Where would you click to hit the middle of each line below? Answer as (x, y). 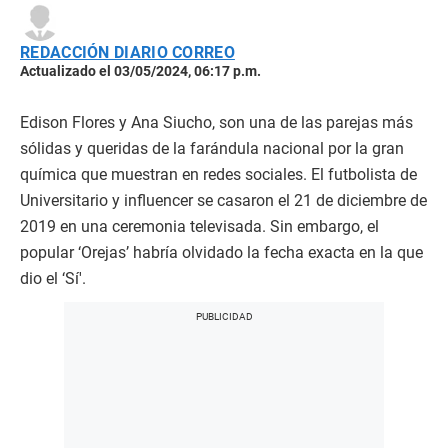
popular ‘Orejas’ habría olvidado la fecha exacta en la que (221, 253)
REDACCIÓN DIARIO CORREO (127, 53)
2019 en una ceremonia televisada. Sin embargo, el (199, 227)
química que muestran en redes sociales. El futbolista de (218, 175)
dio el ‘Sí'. (53, 279)
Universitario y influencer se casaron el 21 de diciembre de (223, 201)
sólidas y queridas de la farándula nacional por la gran (212, 149)
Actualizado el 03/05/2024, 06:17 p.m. (140, 71)
